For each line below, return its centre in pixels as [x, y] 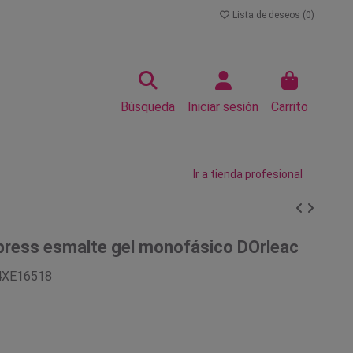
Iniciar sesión [223, 107]
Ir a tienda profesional [248, 174]
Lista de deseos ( [268, 15]
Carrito [290, 107]
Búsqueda [148, 107]
